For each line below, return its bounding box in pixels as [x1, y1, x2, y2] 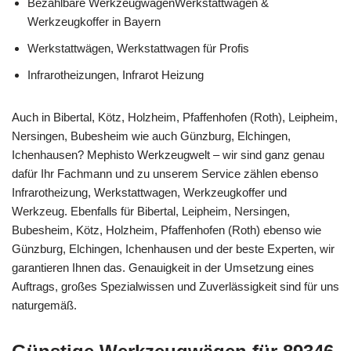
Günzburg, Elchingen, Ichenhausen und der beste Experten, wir [12, 241, 335, 255]
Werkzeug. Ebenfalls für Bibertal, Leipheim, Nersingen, [12, 204, 290, 218]
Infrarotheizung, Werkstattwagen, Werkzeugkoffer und [12, 185, 287, 199]
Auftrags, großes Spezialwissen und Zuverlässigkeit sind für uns [12, 279, 339, 293]
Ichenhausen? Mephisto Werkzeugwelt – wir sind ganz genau [12, 147, 324, 161]
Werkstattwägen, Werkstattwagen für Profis [27, 41, 249, 55]
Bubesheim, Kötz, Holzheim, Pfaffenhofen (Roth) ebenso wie [12, 223, 321, 237]
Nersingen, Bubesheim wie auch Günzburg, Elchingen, [12, 128, 291, 143]
